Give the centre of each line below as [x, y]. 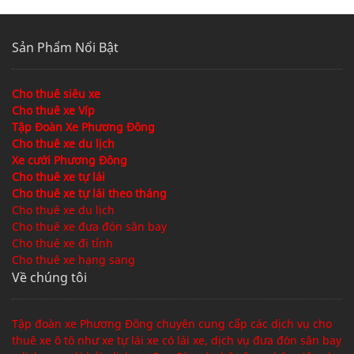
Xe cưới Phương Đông [70, 160]
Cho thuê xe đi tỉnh [62, 243]
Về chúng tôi [49, 278]
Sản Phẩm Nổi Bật [65, 48]
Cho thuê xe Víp [53, 111]
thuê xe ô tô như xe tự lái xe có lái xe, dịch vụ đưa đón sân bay [177, 341]
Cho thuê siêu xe [56, 94]
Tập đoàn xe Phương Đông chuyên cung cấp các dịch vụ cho [172, 324]
